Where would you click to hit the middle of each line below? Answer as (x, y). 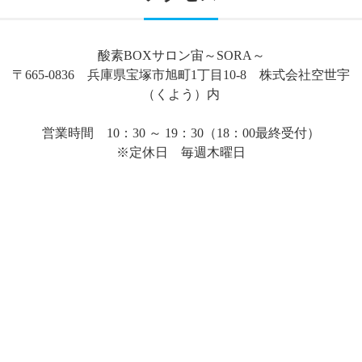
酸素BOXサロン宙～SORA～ (181, 55)
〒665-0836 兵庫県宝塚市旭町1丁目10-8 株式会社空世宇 (181, 74)
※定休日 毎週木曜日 (181, 152)
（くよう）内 (181, 94)
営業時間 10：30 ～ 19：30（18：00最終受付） (181, 133)
